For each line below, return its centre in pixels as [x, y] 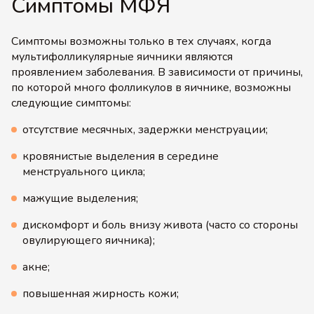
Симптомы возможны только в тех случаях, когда [141, 41]
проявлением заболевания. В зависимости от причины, [157, 72]
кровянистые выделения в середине [121, 156]
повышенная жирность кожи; [101, 294]
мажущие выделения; [80, 198]
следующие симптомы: [71, 103]
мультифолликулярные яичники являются [122, 57]
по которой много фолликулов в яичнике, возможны [151, 88]
